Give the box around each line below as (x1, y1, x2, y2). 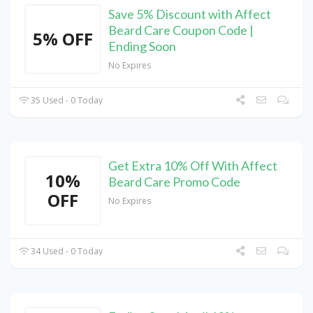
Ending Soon (108, 38, 176, 54)
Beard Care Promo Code (108, 174, 240, 190)
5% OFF (33, 27, 93, 51)
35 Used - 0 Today (29, 94, 103, 107)
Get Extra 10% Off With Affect (108, 158, 277, 174)
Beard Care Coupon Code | (108, 22, 254, 38)
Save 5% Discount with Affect (108, 6, 271, 22)
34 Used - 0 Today (29, 245, 103, 258)
